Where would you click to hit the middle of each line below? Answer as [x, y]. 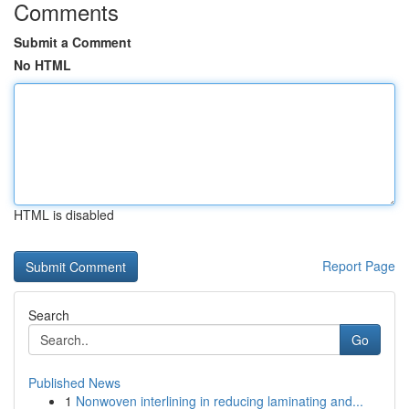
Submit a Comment [73, 42]
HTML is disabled [64, 215]
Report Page [359, 266]
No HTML [42, 65]
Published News [74, 383]
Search [49, 315]
